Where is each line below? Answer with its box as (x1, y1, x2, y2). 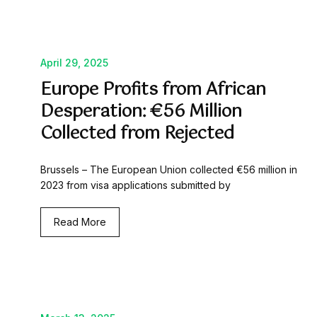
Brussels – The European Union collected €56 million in (40, 163, 297, 176)
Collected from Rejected (40, 120, 234, 149)
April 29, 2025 (40, 57, 108, 69)
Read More (54, 216, 106, 229)
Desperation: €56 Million (40, 98, 242, 127)
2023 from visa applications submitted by (40, 179, 231, 192)
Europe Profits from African (40, 76, 266, 105)
